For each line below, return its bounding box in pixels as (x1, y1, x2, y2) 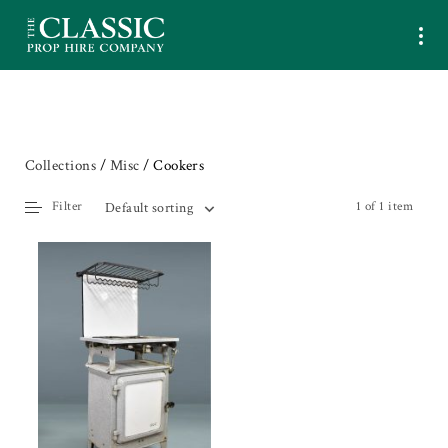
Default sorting (105, 198, 194, 217)
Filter (52, 198, 83, 216)
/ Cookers (139, 156, 205, 175)
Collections (25, 156, 97, 175)
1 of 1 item (355, 198, 413, 216)
